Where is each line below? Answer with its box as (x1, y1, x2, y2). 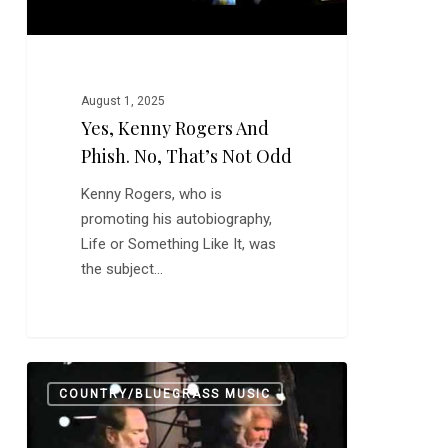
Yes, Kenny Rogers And (81, 116, 270, 141)
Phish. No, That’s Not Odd (81, 144, 293, 169)
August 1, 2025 (81, 94, 166, 109)
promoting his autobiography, (81, 210, 273, 229)
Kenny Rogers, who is (81, 185, 223, 204)
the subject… (81, 260, 164, 279)
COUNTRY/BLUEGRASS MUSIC (58, 386, 271, 401)
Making (25, 363, 72, 382)
